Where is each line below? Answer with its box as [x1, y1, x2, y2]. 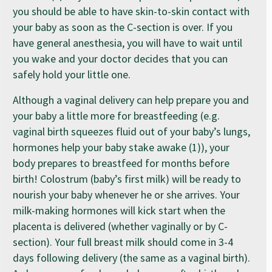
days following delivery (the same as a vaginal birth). [13, 250, 250, 265]
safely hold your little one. [13, 67, 133, 81]
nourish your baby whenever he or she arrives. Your [13, 187, 240, 202]
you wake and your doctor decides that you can [13, 51, 228, 66]
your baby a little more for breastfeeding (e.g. [13, 108, 220, 123]
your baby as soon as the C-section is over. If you [13, 19, 233, 34]
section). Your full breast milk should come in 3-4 [13, 234, 233, 249]
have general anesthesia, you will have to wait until [13, 35, 242, 50]
